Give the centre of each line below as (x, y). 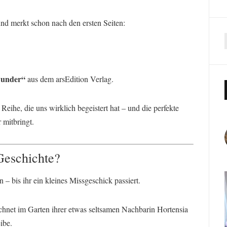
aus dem (41, 79)
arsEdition (72, 79)
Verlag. (101, 79)
